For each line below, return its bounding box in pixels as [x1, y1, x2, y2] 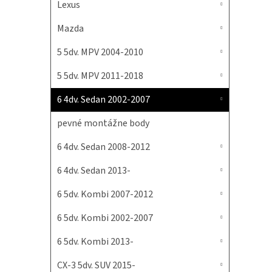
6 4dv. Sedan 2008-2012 [57, 140, 150, 154]
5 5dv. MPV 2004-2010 [57, 46, 143, 59]
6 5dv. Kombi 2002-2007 [57, 211, 153, 225]
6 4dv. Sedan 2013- [57, 164, 131, 177]
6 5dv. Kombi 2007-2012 [57, 188, 153, 201]
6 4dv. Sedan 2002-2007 [57, 93, 150, 106]
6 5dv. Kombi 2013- [57, 235, 134, 248]
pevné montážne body [57, 117, 149, 130]
